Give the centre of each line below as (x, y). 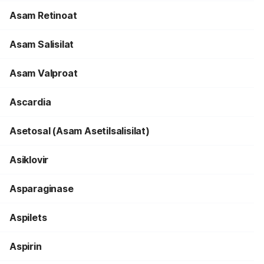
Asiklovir (29, 160)
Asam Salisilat (42, 44)
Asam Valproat (44, 73)
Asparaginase (42, 189)
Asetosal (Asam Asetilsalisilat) (80, 131)
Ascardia (30, 102)
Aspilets (28, 217)
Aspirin (26, 246)
